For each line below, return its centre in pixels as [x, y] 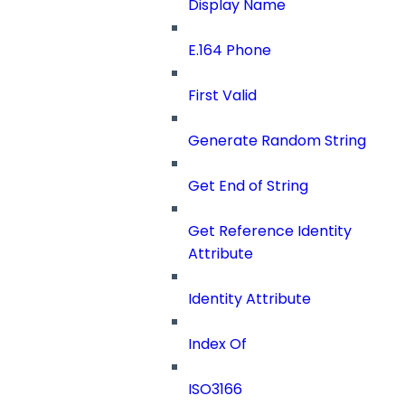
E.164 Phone [230, 51]
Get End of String [248, 186]
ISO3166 [215, 390]
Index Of [217, 344]
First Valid [222, 96]
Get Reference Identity [270, 231]
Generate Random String [277, 141]
